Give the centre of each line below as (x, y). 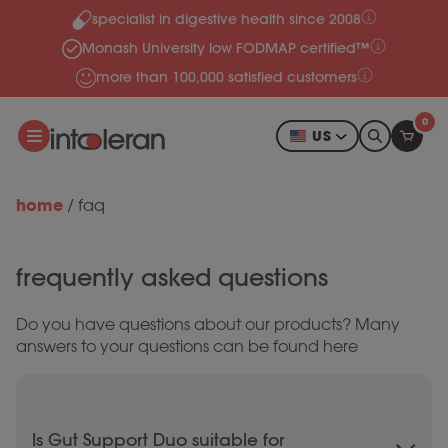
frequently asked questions (172, 277)
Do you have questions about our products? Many (208, 324)
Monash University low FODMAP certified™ (226, 48)
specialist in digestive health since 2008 (226, 19)
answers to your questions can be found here (187, 346)
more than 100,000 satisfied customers (226, 77)
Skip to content (77, 25)
